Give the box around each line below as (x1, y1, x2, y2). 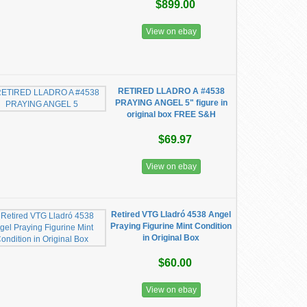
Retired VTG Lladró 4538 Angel (111, 210, 232, 219)
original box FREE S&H (126, 110, 216, 119)
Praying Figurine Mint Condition (110, 221, 232, 231)
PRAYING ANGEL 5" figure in (114, 98, 228, 108)
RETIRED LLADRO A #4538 (117, 86, 225, 96)
